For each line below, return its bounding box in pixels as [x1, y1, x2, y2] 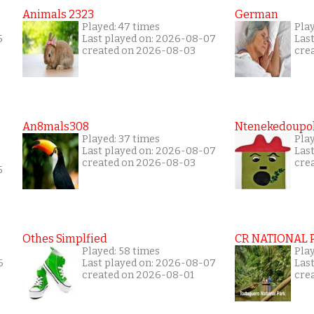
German [235, 7, 278, 21]
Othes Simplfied [22, 231, 107, 245]
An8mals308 [22, 119, 89, 133]
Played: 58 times [82, 245, 160, 257]
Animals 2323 [22, 7, 94, 21]
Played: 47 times [82, 20, 160, 33]
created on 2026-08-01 [82, 268, 194, 281]
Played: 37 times [82, 132, 160, 145]
